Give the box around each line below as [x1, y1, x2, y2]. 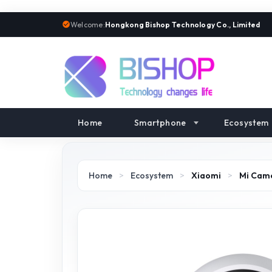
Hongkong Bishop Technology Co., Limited [104, 19, 260, 29]
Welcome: [70, 19, 105, 29]
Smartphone [134, 117, 186, 128]
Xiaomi [191, 170, 221, 181]
